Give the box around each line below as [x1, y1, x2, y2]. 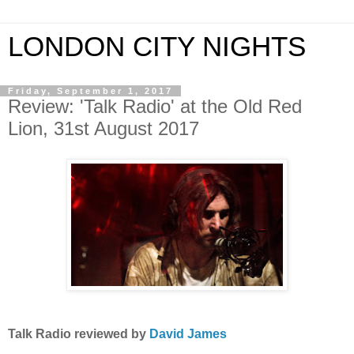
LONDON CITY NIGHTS [8, 32, 306, 62]
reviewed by [71, 326, 149, 341]
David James [149, 326, 227, 341]
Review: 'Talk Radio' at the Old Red [8, 96, 302, 117]
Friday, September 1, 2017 [8, 86, 173, 96]
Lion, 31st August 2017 [8, 118, 199, 139]
